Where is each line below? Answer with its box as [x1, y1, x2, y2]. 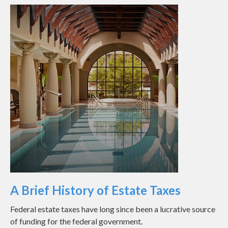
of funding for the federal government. [10, 216, 142, 226]
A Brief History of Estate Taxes [10, 183, 181, 198]
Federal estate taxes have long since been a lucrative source [10, 204, 215, 214]
